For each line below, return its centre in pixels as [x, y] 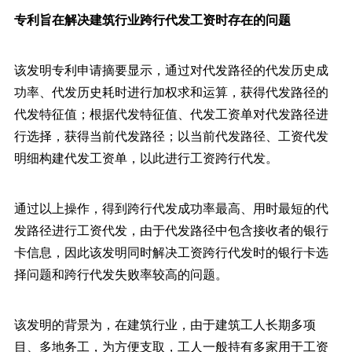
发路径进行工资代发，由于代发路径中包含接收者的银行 [171, 230]
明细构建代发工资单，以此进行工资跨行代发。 [146, 158]
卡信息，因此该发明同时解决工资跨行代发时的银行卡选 [171, 252]
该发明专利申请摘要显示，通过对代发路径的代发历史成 [171, 70]
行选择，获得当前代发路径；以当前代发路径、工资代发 [171, 136]
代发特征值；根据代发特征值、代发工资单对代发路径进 [171, 114]
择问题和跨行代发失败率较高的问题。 [121, 274]
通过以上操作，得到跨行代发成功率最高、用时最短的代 [171, 208]
